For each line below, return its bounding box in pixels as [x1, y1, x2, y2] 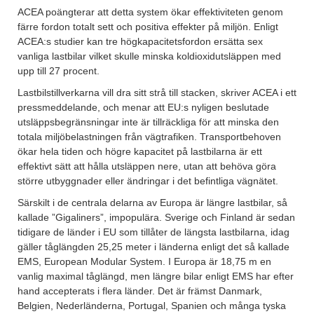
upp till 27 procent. [18, 65, 100, 77]
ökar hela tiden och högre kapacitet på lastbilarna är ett [18, 146, 262, 158]
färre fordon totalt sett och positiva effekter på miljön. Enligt [18, 21, 278, 33]
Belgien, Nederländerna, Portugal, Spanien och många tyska [18, 300, 286, 312]
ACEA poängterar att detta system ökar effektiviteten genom [18, 6, 283, 18]
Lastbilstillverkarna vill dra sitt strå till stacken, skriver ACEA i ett [18, 87, 296, 99]
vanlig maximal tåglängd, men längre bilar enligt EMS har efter [18, 271, 294, 282]
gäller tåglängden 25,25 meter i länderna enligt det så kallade [18, 241, 289, 253]
